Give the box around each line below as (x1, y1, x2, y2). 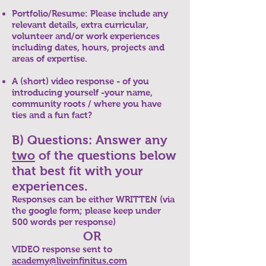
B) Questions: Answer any (12, 133, 167, 147)
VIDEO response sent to (12, 244, 112, 254)
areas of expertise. (12, 53, 90, 64)
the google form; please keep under (12, 205, 161, 216)
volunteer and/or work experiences (12, 31, 160, 41)
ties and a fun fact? (12, 110, 94, 120)
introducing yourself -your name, (12, 87, 153, 97)
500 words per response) (12, 217, 121, 227)
